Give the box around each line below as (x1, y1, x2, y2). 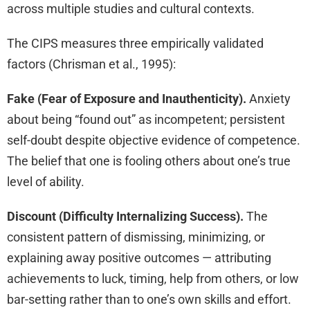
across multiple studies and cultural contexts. (7, 1, 255, 17)
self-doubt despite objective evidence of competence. (7, 133, 300, 148)
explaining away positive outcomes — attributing (7, 250, 271, 266)
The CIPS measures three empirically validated (7, 36, 264, 51)
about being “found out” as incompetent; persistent (7, 112, 285, 127)
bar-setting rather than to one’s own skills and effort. (7, 292, 291, 307)
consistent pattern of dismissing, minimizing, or (7, 230, 265, 245)
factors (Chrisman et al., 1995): (7, 57, 176, 72)
